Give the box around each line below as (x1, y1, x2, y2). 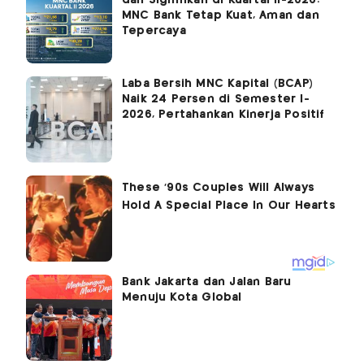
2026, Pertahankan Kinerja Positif (122, 108, 325, 120)
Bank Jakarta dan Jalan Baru (122, 275, 292, 288)
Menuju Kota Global (122, 291, 242, 303)
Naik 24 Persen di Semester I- (122, 93, 310, 105)
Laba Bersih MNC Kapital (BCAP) (122, 77, 313, 89)
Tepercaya (122, 24, 186, 37)
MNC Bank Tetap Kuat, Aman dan (122, 9, 319, 21)
